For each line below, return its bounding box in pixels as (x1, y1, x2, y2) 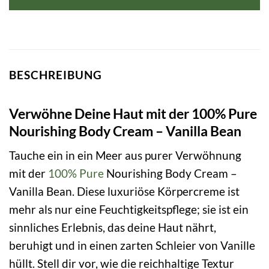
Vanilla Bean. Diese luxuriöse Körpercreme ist (9, 184, 240, 199)
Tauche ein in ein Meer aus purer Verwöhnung (9, 148, 241, 163)
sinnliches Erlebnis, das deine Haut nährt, (9, 220, 216, 235)
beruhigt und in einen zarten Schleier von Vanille (9, 238, 255, 253)
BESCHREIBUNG (9, 68, 102, 82)
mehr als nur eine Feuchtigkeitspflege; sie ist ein (9, 202, 249, 217)
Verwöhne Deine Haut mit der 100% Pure (9, 104, 257, 122)
